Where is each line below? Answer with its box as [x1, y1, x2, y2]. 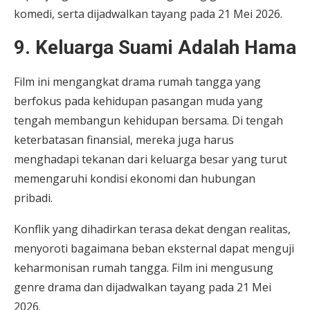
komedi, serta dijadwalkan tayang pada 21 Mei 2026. [14, 6, 282, 21]
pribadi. [14, 190, 55, 206]
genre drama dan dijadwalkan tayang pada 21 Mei [14, 279, 271, 295]
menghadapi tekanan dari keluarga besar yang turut [14, 151, 287, 167]
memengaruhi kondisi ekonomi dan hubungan [14, 170, 255, 186]
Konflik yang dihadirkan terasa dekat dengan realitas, [14, 221, 291, 237]
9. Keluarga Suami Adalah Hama [14, 35, 296, 59]
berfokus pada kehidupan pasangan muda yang [14, 93, 263, 109]
